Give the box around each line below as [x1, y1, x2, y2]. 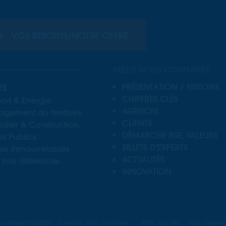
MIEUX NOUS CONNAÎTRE [113, 64, 210, 75]
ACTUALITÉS [122, 154, 164, 164]
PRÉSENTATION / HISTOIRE [122, 81, 220, 92]
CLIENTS [122, 118, 152, 128]
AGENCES [122, 105, 158, 116]
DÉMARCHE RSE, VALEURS [122, 130, 217, 140]
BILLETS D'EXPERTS [122, 142, 188, 152]
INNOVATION [122, 166, 172, 177]
